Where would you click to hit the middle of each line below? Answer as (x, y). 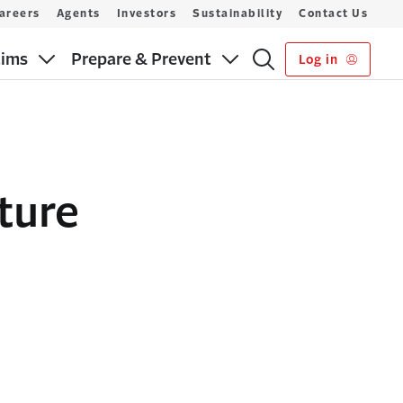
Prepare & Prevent (142, 59)
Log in (319, 59)
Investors (146, 13)
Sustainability (237, 13)
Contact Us (333, 13)
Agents (78, 13)
